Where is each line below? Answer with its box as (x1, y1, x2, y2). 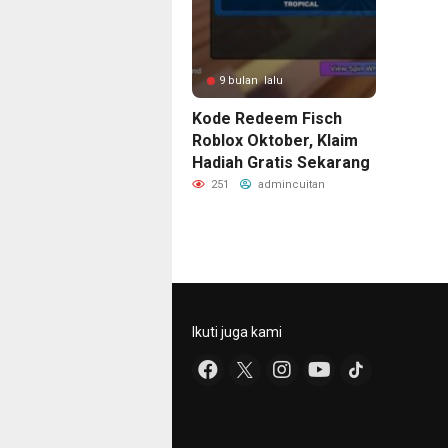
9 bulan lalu (219, 74, 283, 87)
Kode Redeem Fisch (192, 109, 342, 128)
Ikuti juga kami (192, 324, 282, 340)
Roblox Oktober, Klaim (192, 131, 358, 150)
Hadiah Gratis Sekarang (192, 153, 370, 172)
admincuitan (255, 178, 325, 191)
